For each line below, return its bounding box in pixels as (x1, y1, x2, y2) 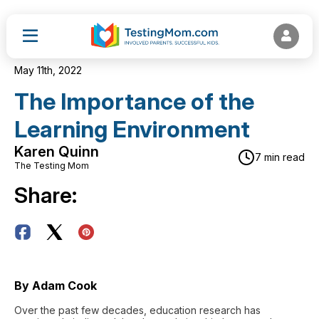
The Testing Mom (14, 160, 89, 171)
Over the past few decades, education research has (14, 304, 261, 316)
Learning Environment (14, 115, 250, 143)
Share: (14, 182, 77, 208)
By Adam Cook (14, 278, 97, 293)
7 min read (255, 151, 305, 163)
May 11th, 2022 (14, 64, 82, 76)
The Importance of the (14, 88, 254, 115)
